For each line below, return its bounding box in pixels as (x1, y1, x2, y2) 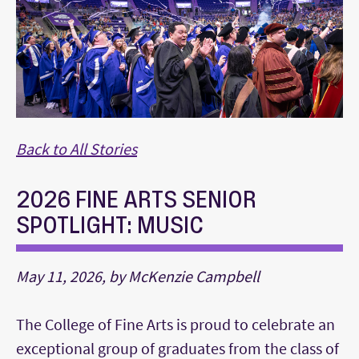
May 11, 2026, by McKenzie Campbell (16, 266, 260, 287)
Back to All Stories (16, 139, 137, 159)
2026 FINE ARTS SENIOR (16, 186, 256, 213)
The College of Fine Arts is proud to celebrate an (16, 314, 335, 335)
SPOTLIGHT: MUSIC (16, 212, 204, 239)
